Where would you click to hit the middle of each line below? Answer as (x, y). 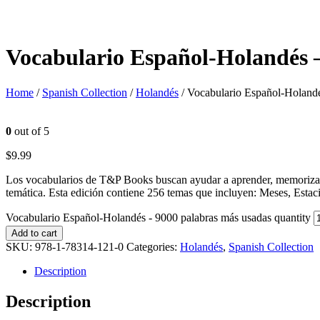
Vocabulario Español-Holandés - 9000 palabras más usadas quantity (158, 217)
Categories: (153, 246)
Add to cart (34, 233)
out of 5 (30, 131)
